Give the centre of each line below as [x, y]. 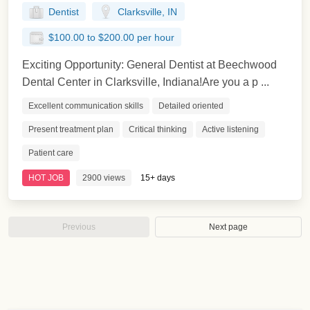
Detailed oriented [191, 106]
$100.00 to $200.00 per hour [111, 38]
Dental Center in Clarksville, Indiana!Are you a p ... [146, 82]
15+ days [158, 177]
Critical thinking [158, 129]
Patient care [51, 153]
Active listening [230, 129]
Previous [79, 227]
